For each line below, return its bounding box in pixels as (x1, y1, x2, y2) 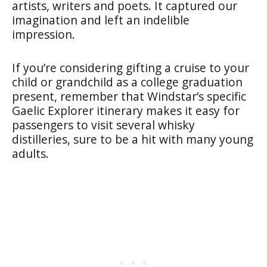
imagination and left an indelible (12, 12, 190, 28)
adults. (12, 145, 49, 162)
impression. (12, 26, 75, 42)
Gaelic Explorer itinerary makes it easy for (12, 103, 240, 119)
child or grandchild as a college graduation (12, 74, 243, 90)
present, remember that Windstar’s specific (12, 88, 246, 104)
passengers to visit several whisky (12, 117, 195, 133)
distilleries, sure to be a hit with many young (12, 131, 253, 147)
